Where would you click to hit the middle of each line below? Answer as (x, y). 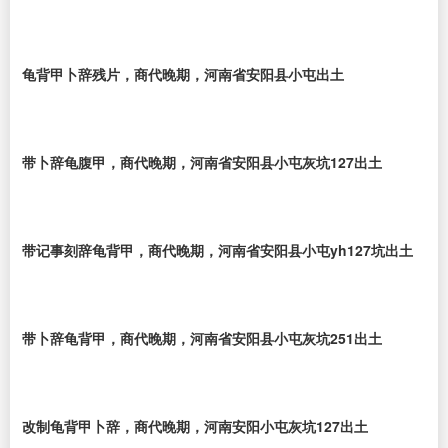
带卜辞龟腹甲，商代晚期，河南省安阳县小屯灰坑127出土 (202, 162)
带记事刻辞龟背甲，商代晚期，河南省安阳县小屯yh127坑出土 (217, 250)
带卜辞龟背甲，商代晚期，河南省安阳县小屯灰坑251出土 (202, 338)
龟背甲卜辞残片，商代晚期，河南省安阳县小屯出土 (183, 74)
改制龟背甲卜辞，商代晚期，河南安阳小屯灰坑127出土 (195, 426)
